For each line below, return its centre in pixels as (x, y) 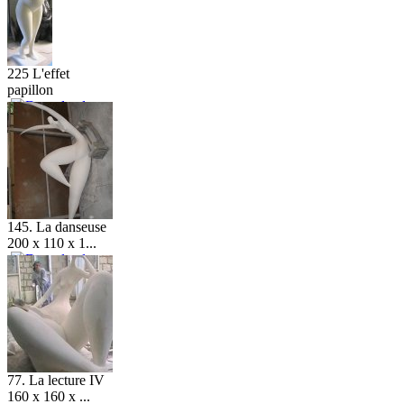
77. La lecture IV (56, 380)
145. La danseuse (57, 226)
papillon (30, 89)
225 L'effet (38, 73)
